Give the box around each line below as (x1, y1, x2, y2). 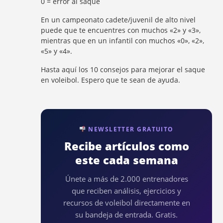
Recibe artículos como (64, 138, 189, 153)
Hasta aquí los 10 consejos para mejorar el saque (41, 65, 206, 74)
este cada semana (75, 152, 178, 167)
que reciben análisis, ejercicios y (72, 186, 181, 196)
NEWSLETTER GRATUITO (86, 125, 174, 133)
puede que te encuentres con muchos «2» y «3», (41, 25, 201, 35)
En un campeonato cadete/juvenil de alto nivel (41, 15, 196, 24)
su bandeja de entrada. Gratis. (75, 210, 178, 220)
